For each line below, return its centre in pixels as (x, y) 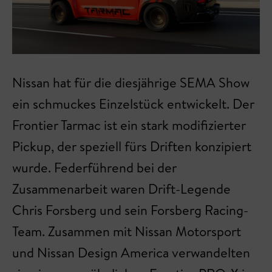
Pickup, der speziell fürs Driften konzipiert (132, 146)
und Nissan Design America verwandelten (131, 253)
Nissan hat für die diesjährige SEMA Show (131, 83)
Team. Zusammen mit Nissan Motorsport (127, 231)
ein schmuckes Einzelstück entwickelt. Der (133, 104)
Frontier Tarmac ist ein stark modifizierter (129, 125)
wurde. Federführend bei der (94, 168)
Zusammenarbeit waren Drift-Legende (121, 189)
